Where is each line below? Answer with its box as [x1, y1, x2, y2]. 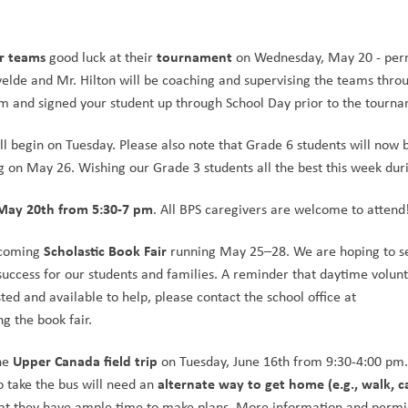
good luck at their [46, 47, 158, 67]
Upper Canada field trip [13, 351, 158, 372]
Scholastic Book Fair [44, 240, 168, 261]
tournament [157, 46, 233, 67]
